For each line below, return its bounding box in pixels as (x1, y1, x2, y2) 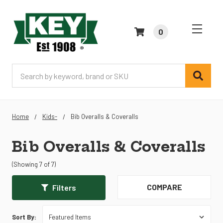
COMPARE (146, 182, 182, 192)
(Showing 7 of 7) (12, 160, 56, 169)
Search (12, 65, 35, 75)
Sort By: (12, 213, 36, 222)
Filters (52, 183, 76, 193)
